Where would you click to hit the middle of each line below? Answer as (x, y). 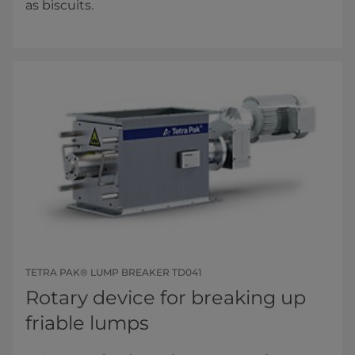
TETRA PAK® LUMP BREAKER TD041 (113, 272)
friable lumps (87, 323)
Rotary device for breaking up (166, 297)
